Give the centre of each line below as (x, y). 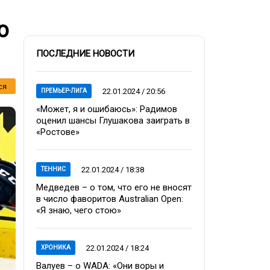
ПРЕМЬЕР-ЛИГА (64, 91)
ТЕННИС (53, 169)
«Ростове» (58, 132)
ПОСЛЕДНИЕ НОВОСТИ (85, 54)
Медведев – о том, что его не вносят (114, 187)
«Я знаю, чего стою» (79, 210)
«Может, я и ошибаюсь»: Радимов (107, 109)
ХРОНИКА (56, 247)
